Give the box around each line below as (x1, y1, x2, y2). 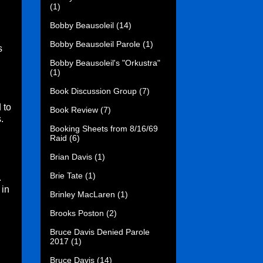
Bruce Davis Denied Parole (50, 227, 150, 237)
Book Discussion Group (50, 86, 137, 96)
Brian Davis (50, 151, 92, 161)
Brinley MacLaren (50, 189, 115, 199)
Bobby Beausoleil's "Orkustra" (50, 58, 160, 68)
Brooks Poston (50, 208, 104, 218)
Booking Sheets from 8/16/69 (50, 123, 158, 133)
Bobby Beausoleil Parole (50, 39, 140, 49)
